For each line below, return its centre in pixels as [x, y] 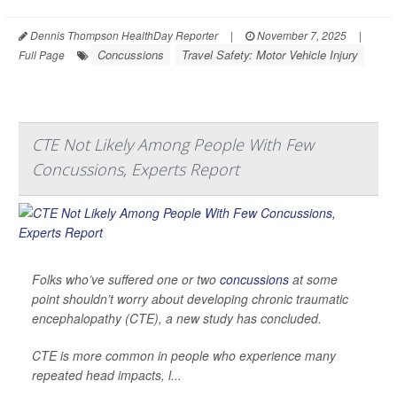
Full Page [42, 54]
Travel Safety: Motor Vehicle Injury [270, 54]
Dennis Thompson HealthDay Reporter [123, 35]
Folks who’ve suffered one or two [126, 279]
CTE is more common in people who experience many [184, 355]
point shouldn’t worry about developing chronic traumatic [190, 298]
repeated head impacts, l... [107, 374]
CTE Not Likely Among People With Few [173, 144]
